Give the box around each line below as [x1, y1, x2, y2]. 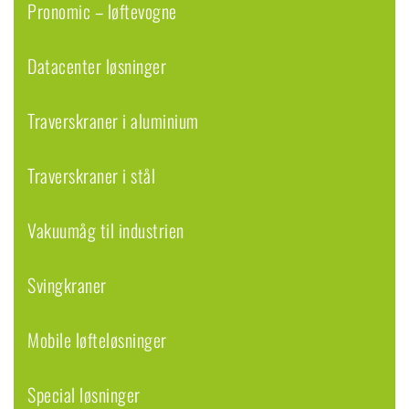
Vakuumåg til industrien [27, 216, 184, 245]
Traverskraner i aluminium [27, 107, 199, 135]
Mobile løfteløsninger [27, 326, 167, 354]
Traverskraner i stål [27, 162, 155, 190]
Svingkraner [27, 271, 107, 299]
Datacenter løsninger [27, 52, 166, 80]
